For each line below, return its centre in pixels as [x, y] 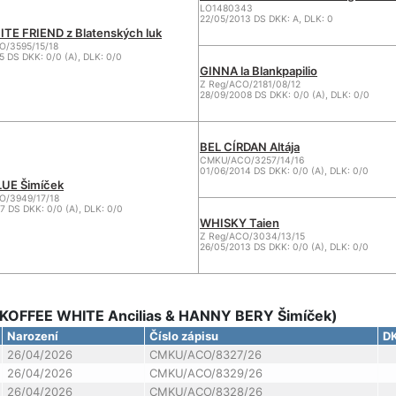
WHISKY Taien [240, 223]
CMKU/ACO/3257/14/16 [252, 160]
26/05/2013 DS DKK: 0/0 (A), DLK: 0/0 [284, 247]
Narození [32, 336]
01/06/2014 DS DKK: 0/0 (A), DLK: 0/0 [284, 171]
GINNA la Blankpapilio [259, 71]
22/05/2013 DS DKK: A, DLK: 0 [267, 19]
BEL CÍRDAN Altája [250, 147]
